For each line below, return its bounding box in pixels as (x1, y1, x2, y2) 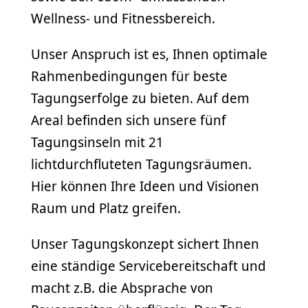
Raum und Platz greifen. (31, 199, 181, 217)
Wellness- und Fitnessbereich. (31, 9, 215, 27)
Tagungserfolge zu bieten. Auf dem (31, 89, 250, 107)
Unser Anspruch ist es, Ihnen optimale (31, 45, 267, 63)
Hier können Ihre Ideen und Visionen (31, 177, 259, 195)
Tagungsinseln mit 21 (31, 133, 164, 151)
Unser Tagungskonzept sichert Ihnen (31, 234, 259, 253)
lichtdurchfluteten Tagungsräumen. (31, 155, 252, 173)
